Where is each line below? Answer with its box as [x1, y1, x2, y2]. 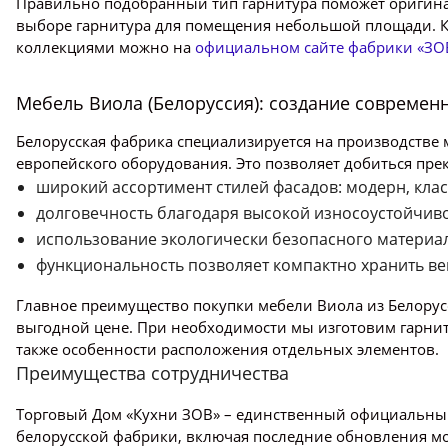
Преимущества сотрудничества [16, 361, 289, 385]
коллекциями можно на [16, 37, 195, 57]
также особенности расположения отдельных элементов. [16, 339, 439, 359]
